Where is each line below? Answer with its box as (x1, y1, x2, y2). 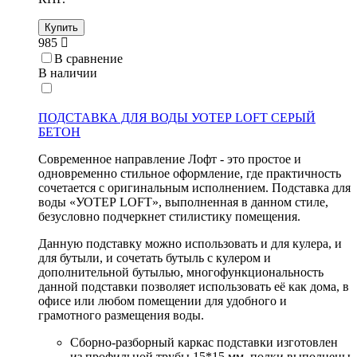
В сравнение (54, 52, 123, 66)
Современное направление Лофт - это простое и (38, 152, 301, 167)
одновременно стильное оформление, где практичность (38, 167, 341, 181)
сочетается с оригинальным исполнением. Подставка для (38, 181, 351, 195)
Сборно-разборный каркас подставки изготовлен (70, 335, 338, 350)
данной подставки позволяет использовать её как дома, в (38, 280, 349, 294)
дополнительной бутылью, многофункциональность (38, 265, 324, 280)
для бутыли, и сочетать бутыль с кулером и (38, 251, 271, 265)
